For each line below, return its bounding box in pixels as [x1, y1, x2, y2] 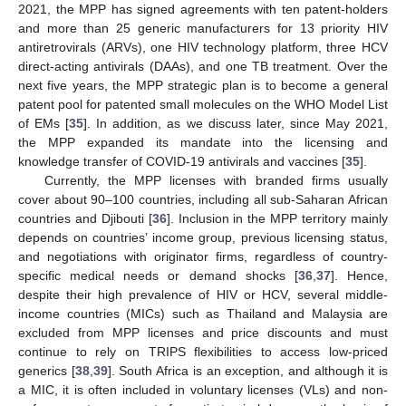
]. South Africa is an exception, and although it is [107, 363, 389, 379]
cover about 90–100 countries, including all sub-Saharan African [18, 192, 388, 208]
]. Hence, [330, 268, 389, 284]
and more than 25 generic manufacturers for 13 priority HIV [18, 21, 388, 36]
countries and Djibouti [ [18, 211, 152, 227]
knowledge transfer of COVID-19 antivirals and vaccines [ [18, 154, 345, 169]
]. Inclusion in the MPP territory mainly [166, 211, 389, 227]
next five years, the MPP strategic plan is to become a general [18, 78, 388, 93]
